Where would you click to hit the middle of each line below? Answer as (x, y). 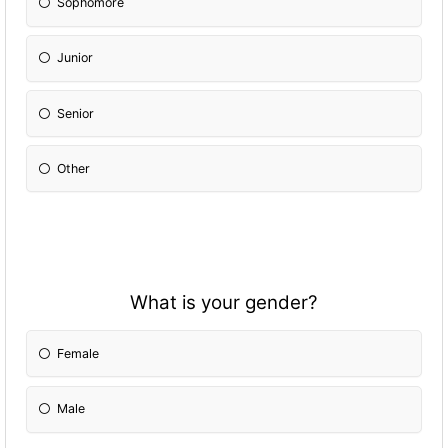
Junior (75, 58)
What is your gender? (224, 303)
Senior (76, 113)
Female (78, 353)
